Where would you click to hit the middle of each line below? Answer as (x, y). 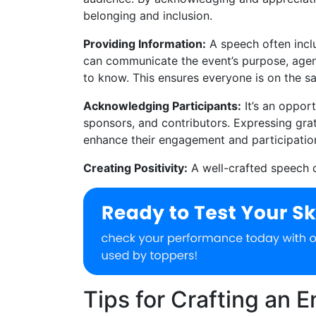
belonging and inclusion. (148, 15)
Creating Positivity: (135, 168)
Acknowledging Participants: (162, 105)
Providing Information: (145, 43)
